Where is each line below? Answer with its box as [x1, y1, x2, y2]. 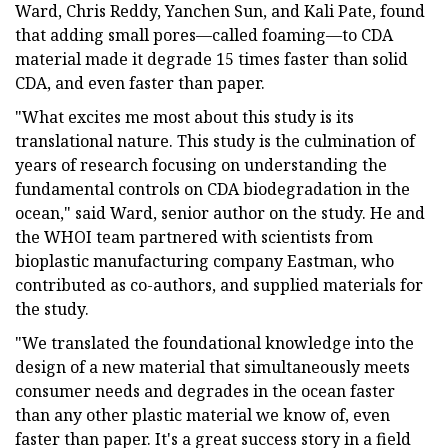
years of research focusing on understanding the [15, 153, 387, 176]
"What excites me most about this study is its [15, 105, 354, 128]
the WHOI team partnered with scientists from [15, 225, 373, 248]
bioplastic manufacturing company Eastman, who [15, 249, 394, 272]
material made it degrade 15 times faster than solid [15, 47, 408, 70]
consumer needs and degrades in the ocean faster [15, 379, 395, 402]
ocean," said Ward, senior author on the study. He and [15, 201, 425, 224]
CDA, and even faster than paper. [15, 71, 265, 94]
